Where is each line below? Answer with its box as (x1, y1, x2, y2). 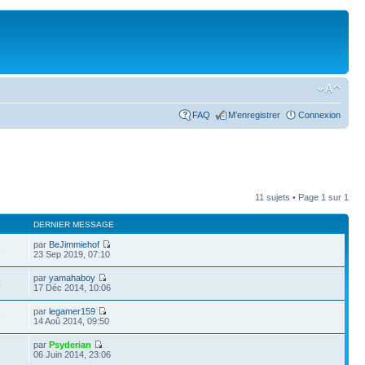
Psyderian (49, 340, 92, 350)
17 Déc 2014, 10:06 (33, 283, 112, 292)
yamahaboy (49, 273, 96, 283)
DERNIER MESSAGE (33, 220, 115, 229)
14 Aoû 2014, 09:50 (33, 316, 110, 326)
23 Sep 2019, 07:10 (33, 249, 111, 259)
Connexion (298, 109, 341, 120)
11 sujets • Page (255, 192, 321, 202)
